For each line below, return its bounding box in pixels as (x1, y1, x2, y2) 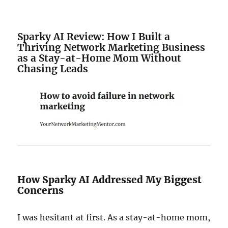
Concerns (17, 184, 64, 196)
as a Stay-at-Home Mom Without (17, 52, 182, 64)
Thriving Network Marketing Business (17, 41, 206, 53)
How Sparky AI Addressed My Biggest (17, 174, 202, 186)
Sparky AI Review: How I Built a (17, 31, 170, 43)
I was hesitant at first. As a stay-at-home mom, (17, 212, 211, 222)
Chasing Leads (17, 63, 89, 75)
